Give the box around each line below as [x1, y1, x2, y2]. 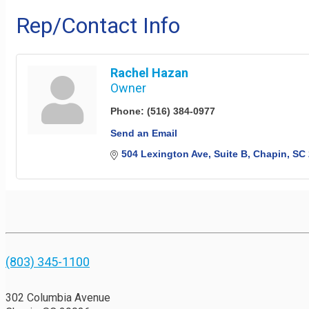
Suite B [214, 148, 248, 159]
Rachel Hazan [110, 65, 188, 80]
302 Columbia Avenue [6, 290, 110, 304]
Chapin [253, 148, 287, 159]
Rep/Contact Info [16, 12, 180, 39]
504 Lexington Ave [121, 148, 208, 159]
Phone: [110, 105, 144, 117]
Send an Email [110, 127, 177, 139]
